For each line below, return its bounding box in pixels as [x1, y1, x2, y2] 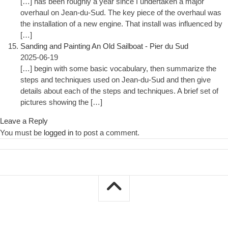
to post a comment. [73, 128, 139, 137]
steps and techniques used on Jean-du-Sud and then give [20, 75, 211, 84]
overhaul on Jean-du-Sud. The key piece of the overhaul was [20, 8, 221, 17]
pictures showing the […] [20, 98, 102, 107]
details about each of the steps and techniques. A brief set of [20, 87, 218, 96]
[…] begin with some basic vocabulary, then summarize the [20, 64, 216, 73]
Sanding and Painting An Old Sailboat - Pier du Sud [20, 42, 188, 51]
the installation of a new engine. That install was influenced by [20, 19, 222, 28]
